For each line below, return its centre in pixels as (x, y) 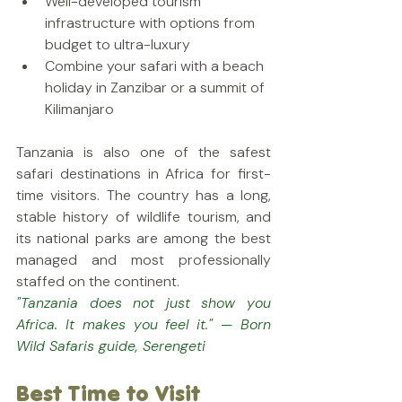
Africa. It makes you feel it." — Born (144, 324)
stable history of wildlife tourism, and (144, 217)
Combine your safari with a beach (156, 66)
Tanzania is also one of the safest (144, 152)
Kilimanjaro (79, 109)
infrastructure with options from (152, 23)
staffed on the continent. (98, 281)
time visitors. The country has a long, (144, 195)
